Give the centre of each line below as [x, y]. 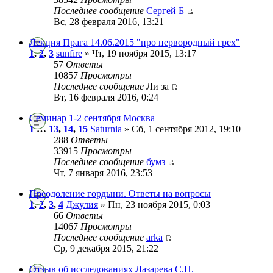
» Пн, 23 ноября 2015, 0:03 [154, 204]
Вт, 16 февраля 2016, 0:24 [106, 97]
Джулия [82, 204]
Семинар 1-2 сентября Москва [92, 118]
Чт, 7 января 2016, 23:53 [103, 172]
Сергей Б [165, 10]
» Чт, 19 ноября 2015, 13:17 [139, 53]
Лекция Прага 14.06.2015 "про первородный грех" [135, 42]
